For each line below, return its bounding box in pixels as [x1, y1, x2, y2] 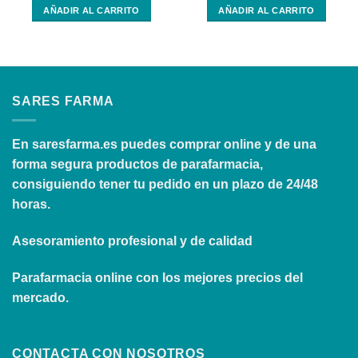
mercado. [12, 290, 69, 304]
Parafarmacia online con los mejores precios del [12, 270, 303, 284]
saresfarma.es [32, 137, 117, 152]
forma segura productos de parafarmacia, [12, 157, 263, 172]
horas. [12, 197, 50, 212]
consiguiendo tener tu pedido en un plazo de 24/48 [12, 177, 318, 192]
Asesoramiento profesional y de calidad [12, 234, 253, 249]
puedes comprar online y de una [117, 137, 316, 152]
